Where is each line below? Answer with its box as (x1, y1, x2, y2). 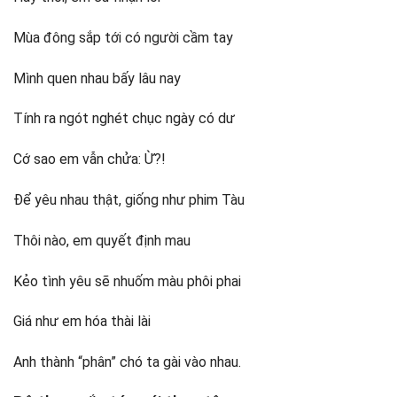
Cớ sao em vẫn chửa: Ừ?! (13, 151, 166, 168)
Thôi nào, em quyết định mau (13, 231, 191, 249)
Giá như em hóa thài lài (13, 313, 151, 331)
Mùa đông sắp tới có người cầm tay (13, 28, 233, 46)
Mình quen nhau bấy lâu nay (13, 69, 181, 87)
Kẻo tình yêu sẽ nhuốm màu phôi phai (13, 272, 241, 290)
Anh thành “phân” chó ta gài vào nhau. (13, 354, 241, 371)
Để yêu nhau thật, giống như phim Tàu (13, 191, 245, 208)
